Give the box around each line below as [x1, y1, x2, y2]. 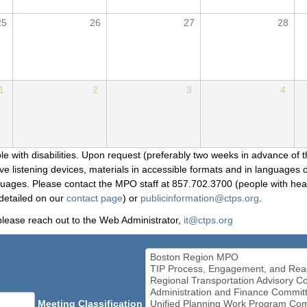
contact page [66, 193, 123, 204]
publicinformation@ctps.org [140, 193, 259, 204]
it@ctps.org [184, 214, 233, 225]
